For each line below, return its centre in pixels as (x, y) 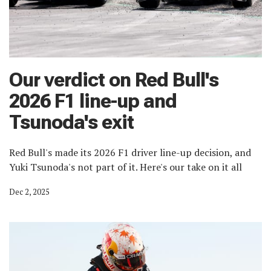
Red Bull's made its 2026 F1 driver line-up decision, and (130, 152)
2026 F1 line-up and (93, 101)
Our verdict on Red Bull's (114, 80)
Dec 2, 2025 (29, 191)
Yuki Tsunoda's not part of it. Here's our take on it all (126, 167)
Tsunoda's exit (71, 122)
